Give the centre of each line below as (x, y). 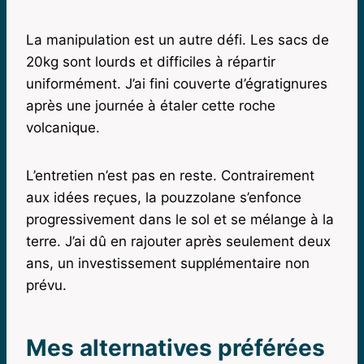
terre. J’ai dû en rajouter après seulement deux (178, 241)
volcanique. (63, 127)
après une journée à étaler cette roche (151, 105)
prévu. (46, 285)
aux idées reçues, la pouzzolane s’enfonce (164, 197)
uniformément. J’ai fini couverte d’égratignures (177, 83)
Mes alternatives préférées (175, 347)
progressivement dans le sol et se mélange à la (180, 219)
